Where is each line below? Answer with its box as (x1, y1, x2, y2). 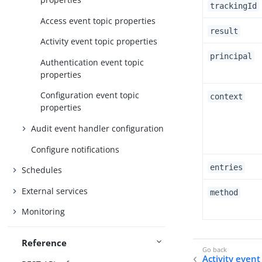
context (210, 92, 243, 101)
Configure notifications (31, 143, 120, 155)
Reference (22, 237, 67, 249)
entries (210, 163, 243, 172)
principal (210, 51, 252, 61)
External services (22, 185, 88, 196)
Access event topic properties (40, 15, 156, 26)
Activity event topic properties (40, 36, 158, 47)
